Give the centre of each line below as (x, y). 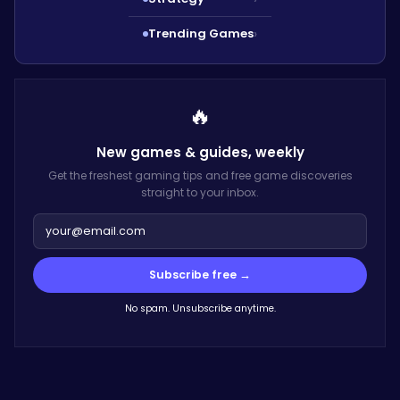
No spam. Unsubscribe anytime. (200, 308)
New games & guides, (175, 152)
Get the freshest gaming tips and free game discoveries (200, 175)
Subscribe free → (200, 274)
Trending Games (201, 33)
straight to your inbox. (200, 192)
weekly (279, 152)
